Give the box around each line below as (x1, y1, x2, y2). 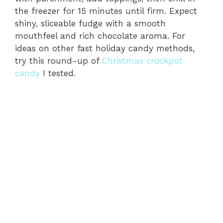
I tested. (40, 68, 76, 78)
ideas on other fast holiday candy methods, (15, 43, 195, 53)
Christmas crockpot (102, 55, 183, 66)
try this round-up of (15, 55, 102, 66)
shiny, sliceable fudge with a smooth (15, 18, 166, 28)
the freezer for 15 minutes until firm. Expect (15, 5, 197, 16)
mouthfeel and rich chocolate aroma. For (15, 30, 185, 41)
